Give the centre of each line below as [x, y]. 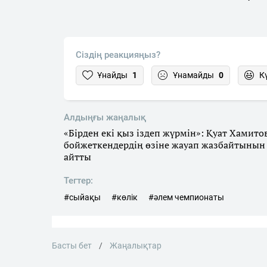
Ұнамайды [193, 75]
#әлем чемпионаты [186, 197]
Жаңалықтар [135, 246]
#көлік [125, 197]
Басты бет [72, 246]
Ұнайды [112, 75]
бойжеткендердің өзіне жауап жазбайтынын [164, 145]
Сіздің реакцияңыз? [118, 55]
